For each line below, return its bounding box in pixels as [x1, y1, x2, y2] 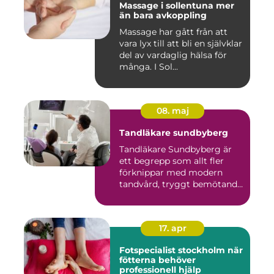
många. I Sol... [119, 61, 178, 73]
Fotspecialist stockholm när [119, 245, 228, 256]
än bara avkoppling [119, 10, 207, 21]
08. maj [156, 105, 189, 117]
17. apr [158, 223, 187, 234]
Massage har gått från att [119, 26, 228, 38]
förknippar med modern [119, 167, 223, 179]
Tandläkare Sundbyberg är [119, 144, 232, 155]
